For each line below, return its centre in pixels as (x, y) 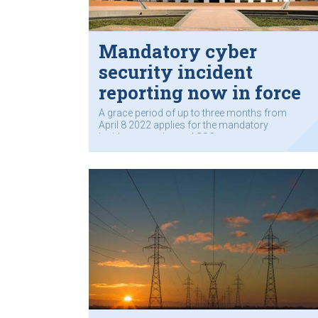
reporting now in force (200, 92)
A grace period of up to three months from (193, 113)
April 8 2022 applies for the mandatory (183, 125)
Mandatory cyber (178, 51)
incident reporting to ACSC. (158, 137)
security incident (176, 71)
